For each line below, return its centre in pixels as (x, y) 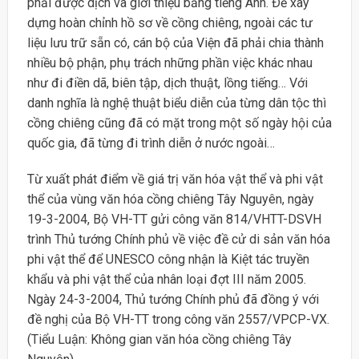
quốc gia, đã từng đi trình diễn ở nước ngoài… (151, 143)
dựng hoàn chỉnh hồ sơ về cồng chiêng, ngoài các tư (169, 22)
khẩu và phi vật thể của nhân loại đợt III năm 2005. (166, 280)
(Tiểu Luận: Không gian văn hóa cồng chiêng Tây (159, 340)
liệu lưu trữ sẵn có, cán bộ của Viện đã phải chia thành (175, 42)
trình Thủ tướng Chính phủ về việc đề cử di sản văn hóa (178, 240)
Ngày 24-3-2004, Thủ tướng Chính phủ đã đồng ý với (173, 300)
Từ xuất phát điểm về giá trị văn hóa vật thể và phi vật (175, 179)
